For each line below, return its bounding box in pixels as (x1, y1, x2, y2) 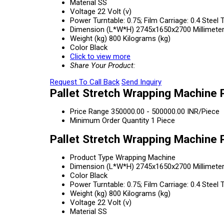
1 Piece (151, 116, 175, 125)
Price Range (70, 107, 109, 116)
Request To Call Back (50, 77, 119, 86)
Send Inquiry (121, 77, 161, 86)
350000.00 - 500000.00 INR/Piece (111, 107, 219, 116)
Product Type (70, 153, 113, 162)
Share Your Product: (70, 61, 135, 70)
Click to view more (70, 52, 130, 61)
